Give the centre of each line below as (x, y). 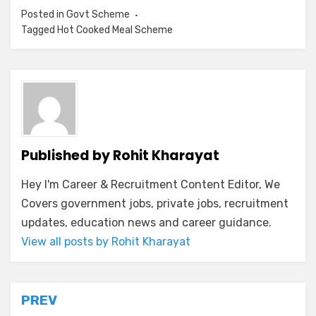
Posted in (44, 15)
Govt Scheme (98, 15)
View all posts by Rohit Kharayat (106, 242)
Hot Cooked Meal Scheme (115, 30)
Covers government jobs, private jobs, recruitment (155, 204)
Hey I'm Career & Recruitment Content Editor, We (151, 185)
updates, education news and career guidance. (146, 223)
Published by (67, 156)
